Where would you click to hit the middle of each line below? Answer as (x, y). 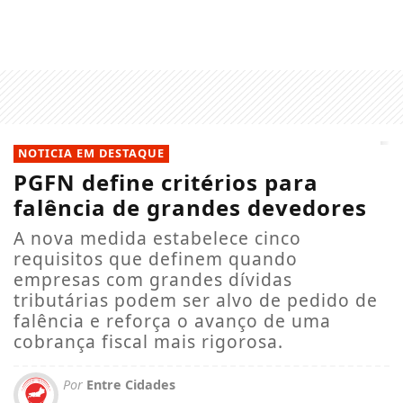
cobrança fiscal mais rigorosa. (148, 341)
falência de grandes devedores (190, 207)
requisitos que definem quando (156, 258)
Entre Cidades (129, 384)
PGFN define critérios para (166, 182)
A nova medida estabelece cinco (157, 237)
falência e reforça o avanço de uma (172, 320)
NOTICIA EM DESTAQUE (91, 152)
